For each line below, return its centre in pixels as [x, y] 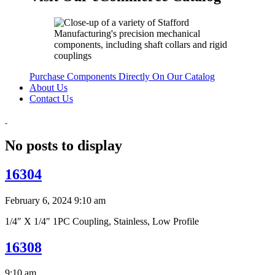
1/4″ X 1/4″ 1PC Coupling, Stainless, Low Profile [102, 221]
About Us [48, 87]
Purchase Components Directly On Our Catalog [122, 76]
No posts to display [64, 145]
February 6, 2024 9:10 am [55, 200]
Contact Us [51, 98]
